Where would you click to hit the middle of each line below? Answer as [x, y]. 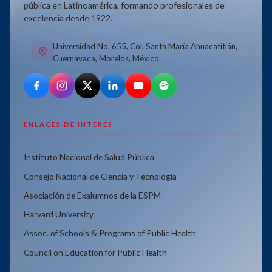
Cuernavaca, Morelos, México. [107, 58]
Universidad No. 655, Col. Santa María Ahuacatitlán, [145, 46]
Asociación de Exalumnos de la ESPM [92, 195]
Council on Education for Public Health [95, 252]
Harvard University [59, 214]
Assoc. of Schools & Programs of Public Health [110, 233]
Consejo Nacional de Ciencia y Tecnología [100, 176]
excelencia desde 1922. [68, 18]
